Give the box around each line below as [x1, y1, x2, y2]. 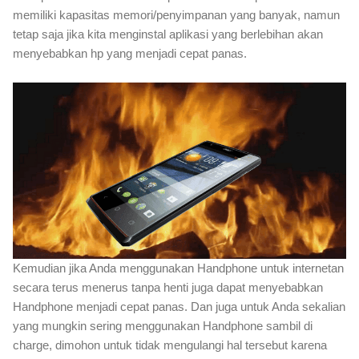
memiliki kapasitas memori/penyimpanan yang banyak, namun [13, 7, 340, 22]
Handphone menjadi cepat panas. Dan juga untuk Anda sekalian [13, 299, 345, 313]
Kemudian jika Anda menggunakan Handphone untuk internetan [13, 260, 344, 275]
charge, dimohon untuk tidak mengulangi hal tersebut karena [13, 337, 327, 352]
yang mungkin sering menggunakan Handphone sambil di [13, 318, 313, 333]
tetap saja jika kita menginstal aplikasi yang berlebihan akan [13, 26, 323, 41]
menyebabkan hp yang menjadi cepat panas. [13, 46, 247, 60]
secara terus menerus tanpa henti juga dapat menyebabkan [13, 280, 323, 294]
